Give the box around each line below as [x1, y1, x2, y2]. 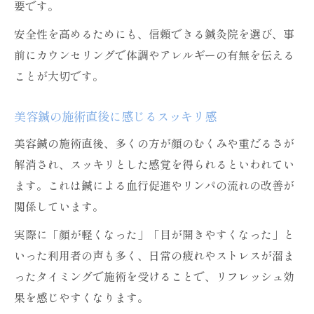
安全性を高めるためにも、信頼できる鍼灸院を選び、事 [14, 25, 294, 42]
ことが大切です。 [14, 67, 104, 84]
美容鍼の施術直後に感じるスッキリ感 [14, 107, 217, 125]
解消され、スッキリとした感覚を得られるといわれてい [14, 156, 294, 172]
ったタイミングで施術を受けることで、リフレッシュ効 [14, 268, 294, 285]
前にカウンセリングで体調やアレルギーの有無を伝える [14, 46, 294, 63]
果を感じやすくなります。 [14, 289, 149, 306]
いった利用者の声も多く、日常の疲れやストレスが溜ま [14, 247, 294, 264]
